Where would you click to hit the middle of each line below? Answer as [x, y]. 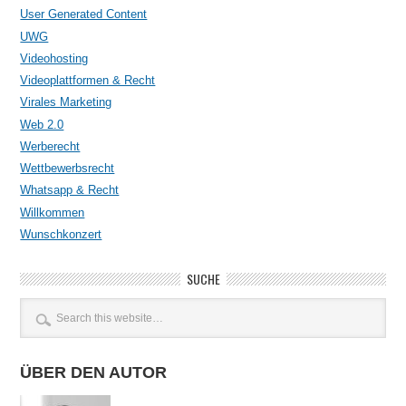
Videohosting [54, 58]
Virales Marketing [66, 102]
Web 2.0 [42, 124]
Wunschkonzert [61, 234]
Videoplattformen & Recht [88, 81]
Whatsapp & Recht [70, 190]
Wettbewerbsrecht [68, 169]
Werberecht [50, 146]
